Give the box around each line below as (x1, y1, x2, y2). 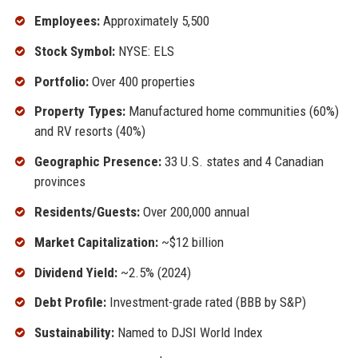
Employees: (34, 12, 100, 29)
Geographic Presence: (34, 153, 161, 170)
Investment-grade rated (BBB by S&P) (105, 294, 306, 311)
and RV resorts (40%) (34, 123, 145, 140)
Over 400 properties (88, 73, 195, 89)
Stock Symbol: (34, 42, 115, 59)
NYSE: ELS (114, 42, 174, 59)
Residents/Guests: (34, 203, 140, 220)
